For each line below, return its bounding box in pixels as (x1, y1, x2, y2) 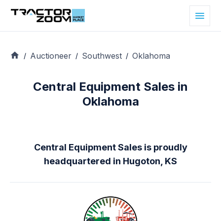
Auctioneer (30, 50, 72, 61)
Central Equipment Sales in (33, 79, 188, 94)
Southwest (82, 50, 122, 61)
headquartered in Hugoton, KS (44, 156, 177, 167)
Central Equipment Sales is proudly (34, 142, 187, 153)
